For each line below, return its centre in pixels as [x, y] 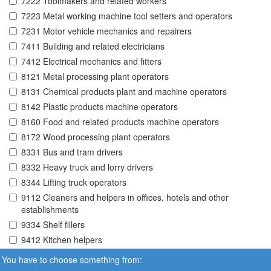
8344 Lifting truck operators [74, 182]
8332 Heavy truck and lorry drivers [87, 167]
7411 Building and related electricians [93, 46]
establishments [50, 210]
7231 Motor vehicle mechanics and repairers [106, 31]
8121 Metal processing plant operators [95, 77]
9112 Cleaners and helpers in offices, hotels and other [125, 198]
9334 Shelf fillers [53, 225]
